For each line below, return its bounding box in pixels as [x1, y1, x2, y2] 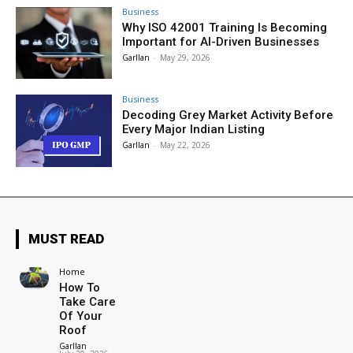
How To [59, 281, 101, 295]
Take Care [59, 295, 117, 310]
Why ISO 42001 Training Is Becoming [122, 20, 328, 35]
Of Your [59, 309, 103, 324]
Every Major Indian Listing [122, 122, 266, 137]
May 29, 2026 [160, 51, 211, 63]
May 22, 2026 [160, 139, 211, 151]
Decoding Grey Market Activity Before [122, 108, 334, 123]
